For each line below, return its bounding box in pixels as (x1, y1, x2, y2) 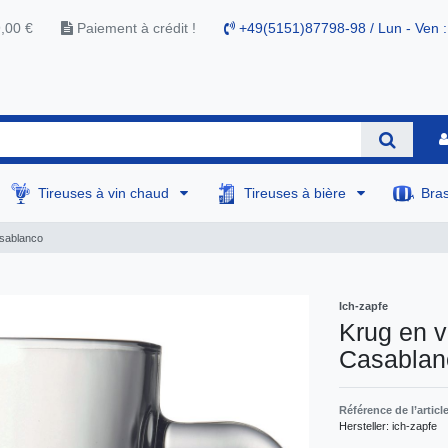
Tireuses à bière (244, 184, 351, 201)
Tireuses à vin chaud (38, 184, 174, 201)
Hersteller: (339, 419, 392, 432)
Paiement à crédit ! (73, 20, 196, 37)
